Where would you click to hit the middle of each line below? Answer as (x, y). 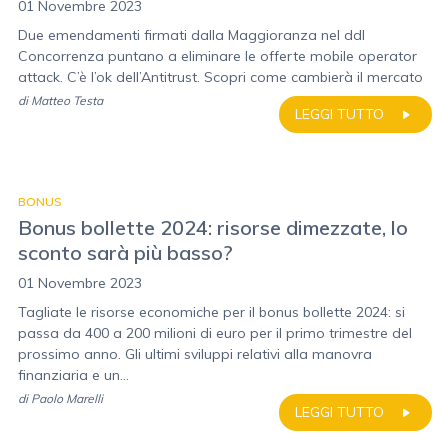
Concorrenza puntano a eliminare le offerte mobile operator (217, 56)
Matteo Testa (67, 100)
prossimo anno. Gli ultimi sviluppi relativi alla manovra (195, 354)
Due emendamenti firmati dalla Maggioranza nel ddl (191, 35)
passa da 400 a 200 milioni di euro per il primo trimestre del (215, 333)
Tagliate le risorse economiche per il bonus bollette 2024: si (211, 312)
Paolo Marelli (67, 398)
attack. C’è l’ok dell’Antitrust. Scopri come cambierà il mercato (220, 77)
